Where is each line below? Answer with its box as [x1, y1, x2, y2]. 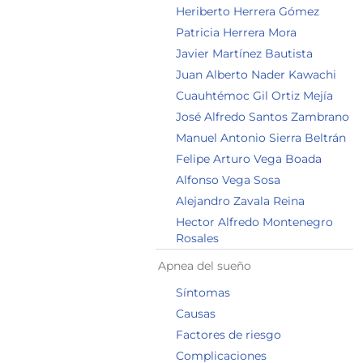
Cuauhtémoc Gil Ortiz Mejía [176, 88, 333, 103]
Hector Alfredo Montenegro [176, 215, 333, 229]
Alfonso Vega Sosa [176, 173, 280, 187]
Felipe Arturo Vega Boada [176, 152, 322, 166]
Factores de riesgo [176, 327, 281, 342]
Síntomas [176, 285, 230, 300]
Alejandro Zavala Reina [176, 194, 305, 208]
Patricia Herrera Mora [176, 25, 297, 40]
